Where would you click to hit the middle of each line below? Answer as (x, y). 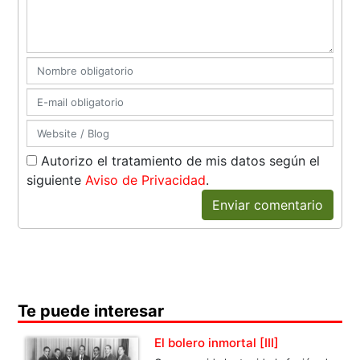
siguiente (56, 180)
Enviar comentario (267, 205)
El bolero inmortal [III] (217, 342)
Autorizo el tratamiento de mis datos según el (179, 160)
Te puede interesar (91, 311)
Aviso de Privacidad (146, 180)
